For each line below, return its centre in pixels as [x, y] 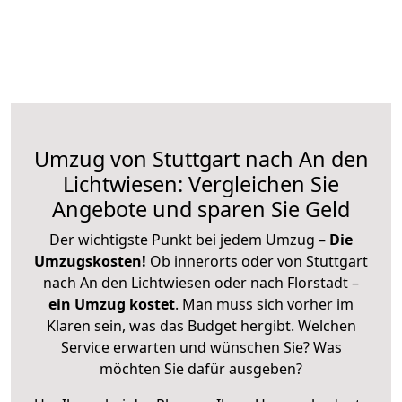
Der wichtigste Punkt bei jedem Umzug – [189, 239]
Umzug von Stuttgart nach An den [201, 158]
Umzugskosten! [90, 261]
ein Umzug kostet [112, 304]
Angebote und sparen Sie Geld [201, 209]
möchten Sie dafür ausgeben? [201, 368]
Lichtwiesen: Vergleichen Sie [201, 184]
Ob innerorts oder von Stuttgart [259, 261]
